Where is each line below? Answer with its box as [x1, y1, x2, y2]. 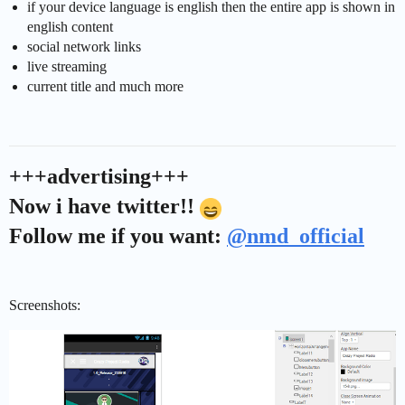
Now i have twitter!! [9, 194, 200, 219]
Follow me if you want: [9, 224, 227, 249]
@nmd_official [227, 224, 364, 249]
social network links [27, 39, 141, 55]
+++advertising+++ [9, 165, 189, 189]
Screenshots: [9, 297, 80, 314]
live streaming [27, 59, 107, 75]
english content [27, 19, 113, 35]
